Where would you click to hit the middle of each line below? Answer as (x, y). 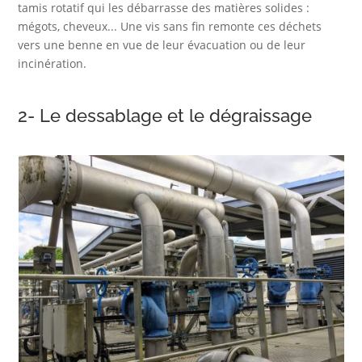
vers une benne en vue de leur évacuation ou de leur (162, 45)
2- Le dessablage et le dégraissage (165, 116)
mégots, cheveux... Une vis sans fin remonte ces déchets (170, 27)
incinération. (53, 64)
